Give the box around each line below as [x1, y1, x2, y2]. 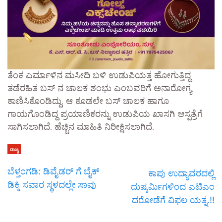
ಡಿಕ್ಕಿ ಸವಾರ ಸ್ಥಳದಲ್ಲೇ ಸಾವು [7, 179, 96, 190]
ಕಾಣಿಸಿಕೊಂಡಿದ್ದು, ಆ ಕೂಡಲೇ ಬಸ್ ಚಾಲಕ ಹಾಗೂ [7, 97, 169, 107]
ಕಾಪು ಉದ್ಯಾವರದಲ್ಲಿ [148, 168, 215, 179]
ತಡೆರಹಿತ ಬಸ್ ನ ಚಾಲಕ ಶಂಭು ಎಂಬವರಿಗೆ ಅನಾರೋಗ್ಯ [7, 84, 192, 94]
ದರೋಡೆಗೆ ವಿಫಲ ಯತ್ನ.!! [132, 195, 215, 206]
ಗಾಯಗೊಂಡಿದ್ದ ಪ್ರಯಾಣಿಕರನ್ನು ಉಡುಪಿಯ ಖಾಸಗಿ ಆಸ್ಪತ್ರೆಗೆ [7, 110, 203, 119]
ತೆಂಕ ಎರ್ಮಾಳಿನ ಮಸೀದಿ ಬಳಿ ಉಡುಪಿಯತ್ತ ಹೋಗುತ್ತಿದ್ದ [7, 71, 191, 81]
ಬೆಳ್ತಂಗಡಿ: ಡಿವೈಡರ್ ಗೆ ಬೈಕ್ [7, 166, 99, 177]
